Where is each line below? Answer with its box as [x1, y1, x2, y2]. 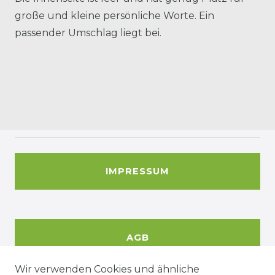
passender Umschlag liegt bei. [15, 26, 161, 39]
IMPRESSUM [106, 165, 169, 177]
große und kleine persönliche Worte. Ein [15, 9, 214, 21]
